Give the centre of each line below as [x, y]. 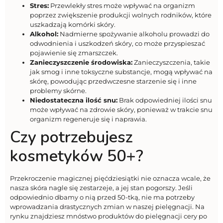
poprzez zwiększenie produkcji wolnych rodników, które [121, 15]
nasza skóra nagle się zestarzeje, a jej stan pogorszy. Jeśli [101, 188]
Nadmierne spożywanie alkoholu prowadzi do [134, 34]
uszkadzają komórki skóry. [73, 25]
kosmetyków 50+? [77, 156]
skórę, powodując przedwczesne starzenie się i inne [113, 81]
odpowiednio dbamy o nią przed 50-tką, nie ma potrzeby [102, 197]
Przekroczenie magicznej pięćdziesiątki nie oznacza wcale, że [110, 178]
